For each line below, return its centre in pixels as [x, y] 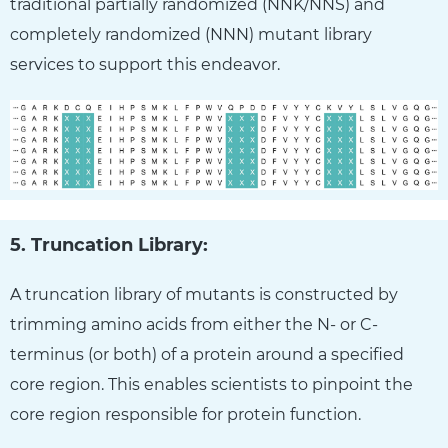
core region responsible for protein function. [185, 414]
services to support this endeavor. [145, 64]
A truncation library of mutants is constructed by [204, 294]
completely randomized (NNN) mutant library [191, 34]
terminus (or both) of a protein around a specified [207, 354]
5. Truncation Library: [109, 244]
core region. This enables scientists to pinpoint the [211, 384]
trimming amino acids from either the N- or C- [194, 324]
